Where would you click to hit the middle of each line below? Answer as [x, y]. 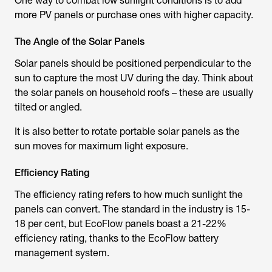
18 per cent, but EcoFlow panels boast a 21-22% [121, 224]
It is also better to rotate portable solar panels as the [127, 132]
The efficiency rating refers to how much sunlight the [129, 195]
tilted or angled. [48, 107]
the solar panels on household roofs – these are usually [134, 93]
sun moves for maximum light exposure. [101, 146]
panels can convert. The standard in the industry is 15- [132, 209]
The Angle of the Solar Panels [80, 42]
